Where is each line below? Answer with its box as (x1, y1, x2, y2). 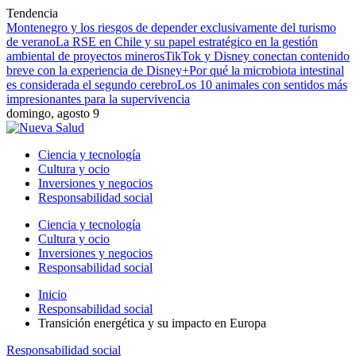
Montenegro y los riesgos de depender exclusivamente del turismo (6, 21, 336, 34)
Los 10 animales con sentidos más (177, 78, 347, 91)
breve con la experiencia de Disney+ (6, 64, 189, 77)
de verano (6, 35, 56, 48)
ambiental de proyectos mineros (6, 49, 164, 63)
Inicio (38, 288, 67, 301)
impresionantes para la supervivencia (6, 92, 190, 106)
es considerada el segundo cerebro (6, 78, 177, 91)
